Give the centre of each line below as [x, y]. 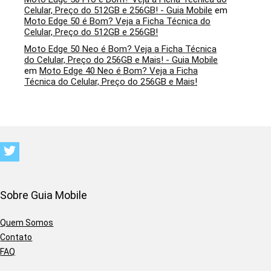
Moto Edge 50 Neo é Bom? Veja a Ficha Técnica [120, 49]
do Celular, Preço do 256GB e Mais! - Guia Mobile [121, 60]
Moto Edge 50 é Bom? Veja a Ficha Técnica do [117, 21]
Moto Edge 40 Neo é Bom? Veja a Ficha [119, 70]
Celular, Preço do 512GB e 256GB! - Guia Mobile [118, 10]
